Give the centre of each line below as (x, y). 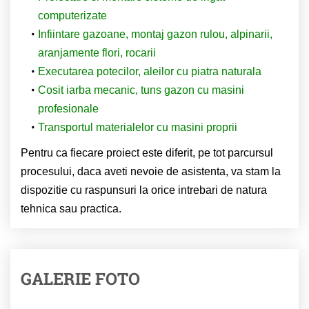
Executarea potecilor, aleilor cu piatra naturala (149, 72)
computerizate (72, 16)
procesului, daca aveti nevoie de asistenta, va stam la (151, 172)
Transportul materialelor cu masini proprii (137, 128)
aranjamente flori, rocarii (97, 53)
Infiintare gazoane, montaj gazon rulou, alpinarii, (155, 34)
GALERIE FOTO (80, 279)
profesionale (68, 109)
